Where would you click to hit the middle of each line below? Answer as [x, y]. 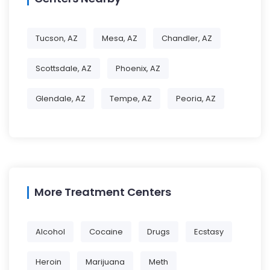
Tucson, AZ [57, 39]
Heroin [49, 262]
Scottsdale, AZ [64, 69]
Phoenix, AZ [138, 69]
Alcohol [50, 232]
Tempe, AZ [131, 99]
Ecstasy [209, 232]
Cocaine [106, 232]
